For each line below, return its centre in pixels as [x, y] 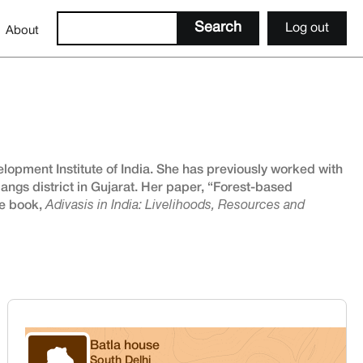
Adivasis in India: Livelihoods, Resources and [175, 206]
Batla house [125, 346]
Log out [307, 28]
